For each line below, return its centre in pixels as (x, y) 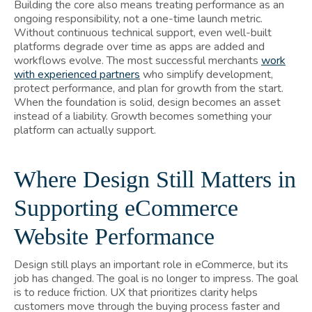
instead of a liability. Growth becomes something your (143, 116)
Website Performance (114, 236)
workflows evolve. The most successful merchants (138, 60)
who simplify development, (206, 74)
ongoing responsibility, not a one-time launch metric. (138, 18)
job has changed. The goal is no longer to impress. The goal (156, 278)
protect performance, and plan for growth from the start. (149, 88)
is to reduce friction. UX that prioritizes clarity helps (136, 292)
